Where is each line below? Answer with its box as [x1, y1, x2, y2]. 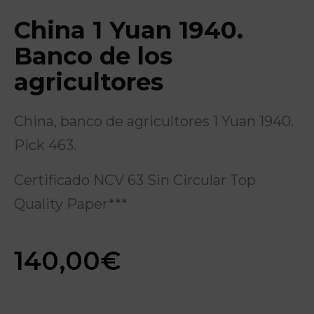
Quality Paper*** [14, 195, 128, 212]
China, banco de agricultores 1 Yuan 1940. [14, 112, 294, 130]
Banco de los [14, 41, 172, 71]
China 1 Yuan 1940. [14, 15, 243, 45]
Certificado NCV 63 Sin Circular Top [14, 171, 256, 189]
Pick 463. [14, 136, 76, 153]
